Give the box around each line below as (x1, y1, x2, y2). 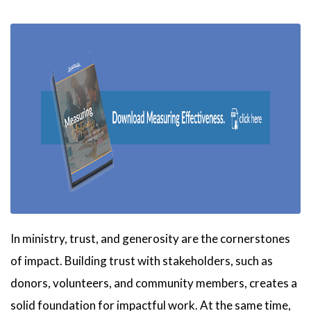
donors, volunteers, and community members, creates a (10, 275, 297, 290)
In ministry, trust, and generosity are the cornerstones (10, 230, 290, 246)
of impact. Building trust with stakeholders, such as (10, 253, 273, 268)
